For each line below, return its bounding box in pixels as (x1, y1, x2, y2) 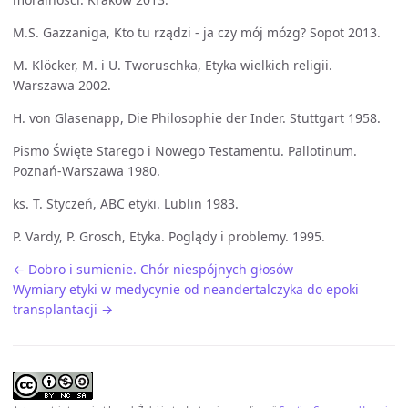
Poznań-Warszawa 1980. (13, 162, 160, 179)
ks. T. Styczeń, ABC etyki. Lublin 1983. (13, 195, 239, 212)
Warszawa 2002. (13, 76, 111, 94)
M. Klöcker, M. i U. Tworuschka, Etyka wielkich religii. (13, 56, 332, 74)
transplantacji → (13, 301, 113, 318)
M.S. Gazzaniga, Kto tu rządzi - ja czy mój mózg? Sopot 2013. (13, 24, 381, 41)
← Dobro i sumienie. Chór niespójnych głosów (13, 260, 293, 278)
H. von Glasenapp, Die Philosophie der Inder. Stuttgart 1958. (13, 109, 381, 127)
